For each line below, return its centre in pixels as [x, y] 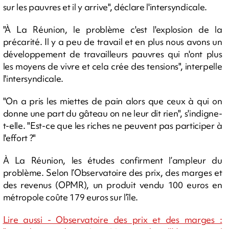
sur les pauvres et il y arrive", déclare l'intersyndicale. [105, 7]
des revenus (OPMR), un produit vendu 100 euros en [112, 185]
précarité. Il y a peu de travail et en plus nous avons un [112, 42]
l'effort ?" [19, 138]
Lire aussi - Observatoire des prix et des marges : [112, 220]
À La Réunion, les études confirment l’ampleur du [112, 160]
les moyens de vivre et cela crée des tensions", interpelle [112, 66]
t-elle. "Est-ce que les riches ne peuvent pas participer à [112, 125]
